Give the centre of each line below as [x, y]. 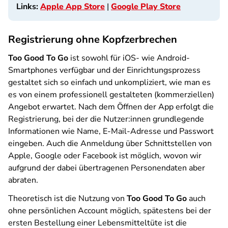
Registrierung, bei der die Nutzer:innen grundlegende [106, 119]
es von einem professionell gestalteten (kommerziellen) [111, 95]
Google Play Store [146, 7]
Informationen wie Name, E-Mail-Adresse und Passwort [111, 131]
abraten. [23, 180]
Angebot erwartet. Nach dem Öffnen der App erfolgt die [111, 107]
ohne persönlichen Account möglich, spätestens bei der [110, 211]
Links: [27, 7]
